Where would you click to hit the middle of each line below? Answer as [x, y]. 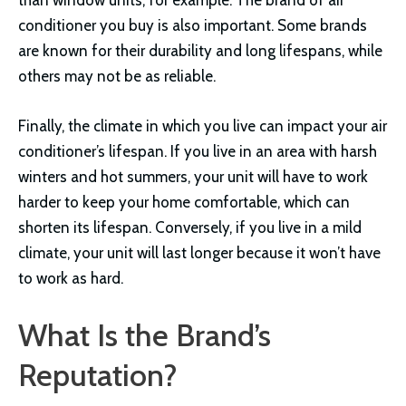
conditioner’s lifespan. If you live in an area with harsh [198, 152]
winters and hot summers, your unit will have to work [193, 177]
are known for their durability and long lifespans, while [200, 50]
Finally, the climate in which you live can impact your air [203, 126]
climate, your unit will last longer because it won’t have [199, 253]
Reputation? [98, 376]
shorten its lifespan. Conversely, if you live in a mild [190, 228]
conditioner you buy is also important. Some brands [193, 25]
